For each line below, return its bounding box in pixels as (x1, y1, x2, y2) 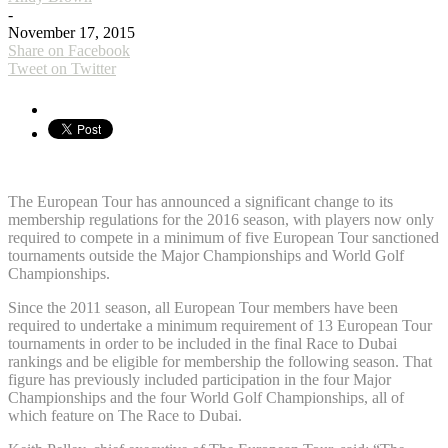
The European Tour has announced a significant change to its (8, 192, 393, 210)
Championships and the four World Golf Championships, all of (8, 388, 404, 406)
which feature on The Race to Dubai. (8, 406, 242, 424)
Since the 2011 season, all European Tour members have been (8, 298, 398, 316)
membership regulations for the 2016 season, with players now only (8, 210, 434, 228)
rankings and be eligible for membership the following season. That (8, 352, 432, 370)
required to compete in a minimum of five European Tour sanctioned (8, 228, 439, 246)
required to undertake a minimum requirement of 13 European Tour (8, 316, 432, 334)
